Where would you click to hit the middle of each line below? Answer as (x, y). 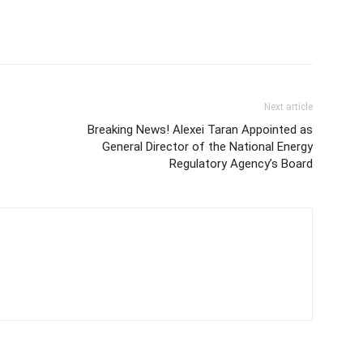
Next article (288, 107)
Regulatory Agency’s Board (241, 164)
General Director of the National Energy (207, 147)
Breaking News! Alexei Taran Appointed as (200, 130)
